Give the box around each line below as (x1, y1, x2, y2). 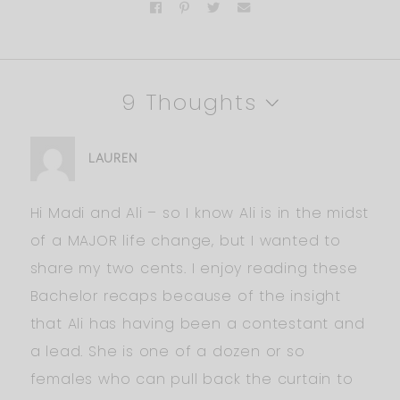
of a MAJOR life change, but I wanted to (29, 229, 341, 251)
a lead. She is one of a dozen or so (29, 340, 305, 362)
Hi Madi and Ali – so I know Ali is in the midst (29, 202, 370, 223)
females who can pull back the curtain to (29, 368, 354, 389)
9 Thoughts (121, 87, 257, 117)
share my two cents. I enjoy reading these (29, 257, 358, 279)
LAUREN (87, 150, 137, 166)
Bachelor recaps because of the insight (29, 285, 341, 306)
